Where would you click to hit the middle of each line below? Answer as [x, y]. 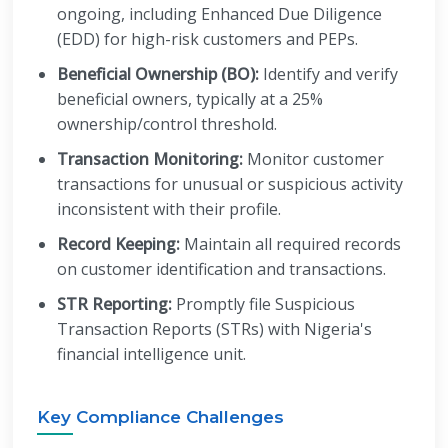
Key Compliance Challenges [161, 417]
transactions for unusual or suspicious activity [230, 184]
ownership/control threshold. [167, 124]
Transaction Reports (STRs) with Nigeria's [215, 329]
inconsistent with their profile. [169, 209]
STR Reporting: [115, 304]
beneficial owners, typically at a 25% [190, 99]
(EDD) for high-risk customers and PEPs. [208, 39]
